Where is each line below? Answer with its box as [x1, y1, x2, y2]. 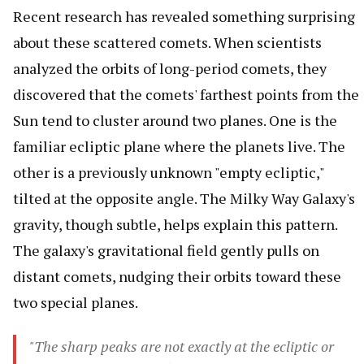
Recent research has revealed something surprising [13, 6, 355, 27]
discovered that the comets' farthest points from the [13, 84, 359, 105]
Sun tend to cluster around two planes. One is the [13, 110, 337, 131]
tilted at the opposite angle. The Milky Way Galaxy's [13, 188, 355, 209]
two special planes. [13, 292, 138, 313]
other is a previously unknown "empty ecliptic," [13, 162, 324, 183]
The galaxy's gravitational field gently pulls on [13, 240, 319, 261]
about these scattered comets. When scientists [13, 32, 322, 53]
